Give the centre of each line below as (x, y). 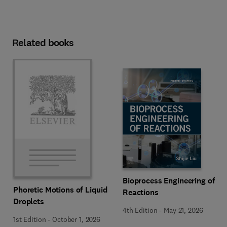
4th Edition (140, 210)
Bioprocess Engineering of (169, 180)
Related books (43, 43)
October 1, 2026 (76, 219)
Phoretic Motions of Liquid (60, 190)
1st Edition (30, 219)
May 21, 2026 (183, 210)
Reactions (141, 192)
